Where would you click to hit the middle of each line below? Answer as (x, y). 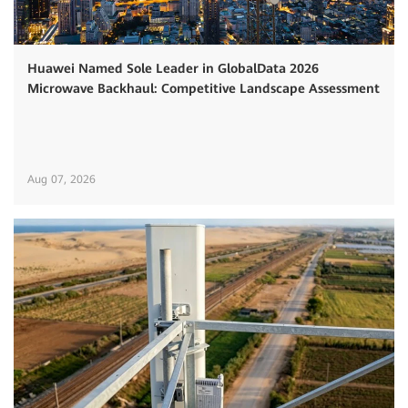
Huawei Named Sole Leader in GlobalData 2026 (173, 69)
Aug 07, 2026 (61, 179)
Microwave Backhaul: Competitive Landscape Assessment (204, 89)
